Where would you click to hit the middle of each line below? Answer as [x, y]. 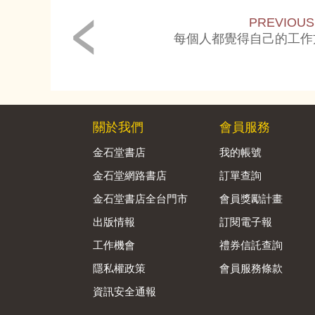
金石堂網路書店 [130, 176]
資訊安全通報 [124, 292]
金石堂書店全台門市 [140, 199]
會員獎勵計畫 [251, 199]
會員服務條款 [251, 269]
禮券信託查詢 [251, 245]
